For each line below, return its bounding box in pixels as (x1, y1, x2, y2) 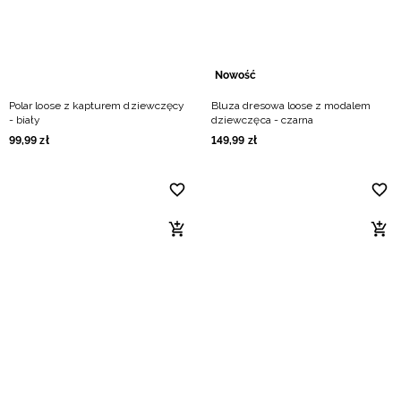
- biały (9, 114, 41, 126)
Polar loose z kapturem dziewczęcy (9, 99, 185, 112)
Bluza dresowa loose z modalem (211, 99, 371, 112)
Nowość (215, 69, 257, 81)
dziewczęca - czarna (211, 114, 314, 126)
